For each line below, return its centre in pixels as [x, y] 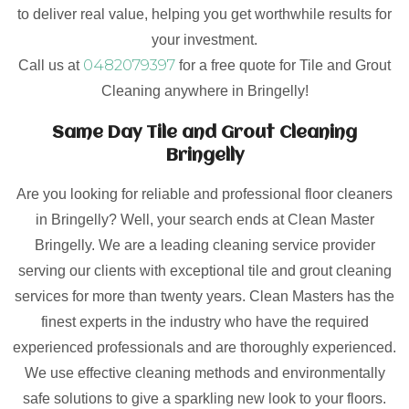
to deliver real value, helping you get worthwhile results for [204, 14]
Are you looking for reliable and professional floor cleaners [204, 194]
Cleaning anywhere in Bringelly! [204, 91]
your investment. [204, 40]
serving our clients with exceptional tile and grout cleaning [204, 271]
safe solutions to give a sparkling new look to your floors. [204, 399]
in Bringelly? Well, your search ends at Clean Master [204, 220]
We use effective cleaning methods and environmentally [204, 373]
